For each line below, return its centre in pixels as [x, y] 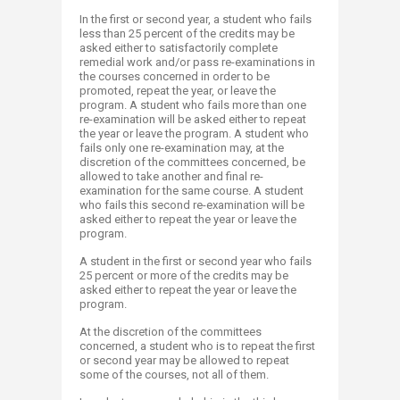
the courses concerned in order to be [175, 76]
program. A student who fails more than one [193, 105]
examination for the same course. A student [192, 191]
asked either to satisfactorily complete [179, 48]
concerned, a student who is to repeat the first [197, 346]
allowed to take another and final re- [171, 176]
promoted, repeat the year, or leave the [178, 91]
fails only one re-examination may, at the [182, 148]
